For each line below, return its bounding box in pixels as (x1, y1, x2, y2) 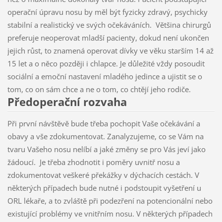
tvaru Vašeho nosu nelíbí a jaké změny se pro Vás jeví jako (7, 144, 206, 155)
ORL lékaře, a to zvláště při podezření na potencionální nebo (7, 196, 213, 206)
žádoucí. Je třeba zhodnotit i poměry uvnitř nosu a (7, 157, 180, 167)
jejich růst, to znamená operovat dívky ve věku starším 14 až (7, 46, 214, 56)
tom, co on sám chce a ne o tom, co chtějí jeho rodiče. (7, 84, 193, 95)
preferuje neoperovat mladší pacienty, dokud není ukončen (7, 33, 209, 43)
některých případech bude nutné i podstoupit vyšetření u (7, 183, 201, 193)
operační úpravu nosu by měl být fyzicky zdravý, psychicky (7, 7, 208, 17)
